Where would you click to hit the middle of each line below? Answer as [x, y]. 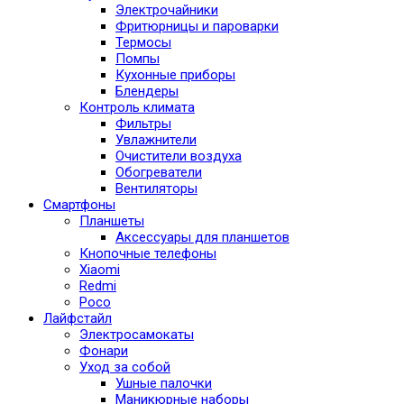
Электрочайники [167, 10]
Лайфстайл [78, 319]
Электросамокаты [137, 335]
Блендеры [147, 92]
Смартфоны [79, 205]
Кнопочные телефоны [148, 254]
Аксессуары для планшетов [202, 238]
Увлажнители [156, 140]
